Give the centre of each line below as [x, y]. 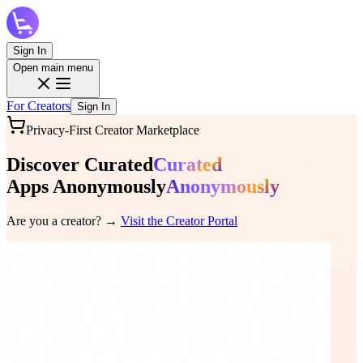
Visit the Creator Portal [179, 220]
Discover [45, 164]
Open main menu [53, 68]
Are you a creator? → [64, 220]
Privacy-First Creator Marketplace [113, 130]
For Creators [38, 106]
